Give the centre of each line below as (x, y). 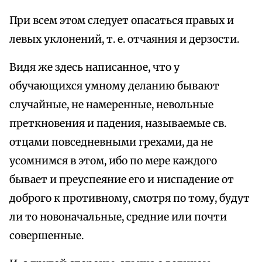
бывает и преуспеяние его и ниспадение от (122, 180)
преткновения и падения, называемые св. (118, 124)
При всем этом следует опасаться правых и (122, 21)
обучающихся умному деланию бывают (114, 86)
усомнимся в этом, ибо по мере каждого (113, 161)
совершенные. (46, 236)
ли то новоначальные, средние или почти (118, 217)
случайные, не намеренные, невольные (111, 105)
